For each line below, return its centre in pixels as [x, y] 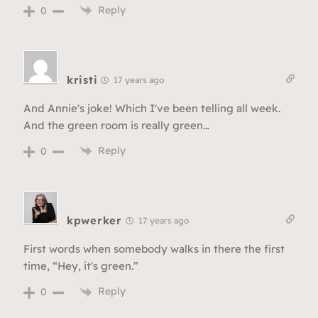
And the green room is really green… [116, 125]
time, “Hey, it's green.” [81, 266]
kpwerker [94, 221]
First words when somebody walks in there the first [154, 249]
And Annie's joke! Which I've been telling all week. [152, 108]
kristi [82, 79]
